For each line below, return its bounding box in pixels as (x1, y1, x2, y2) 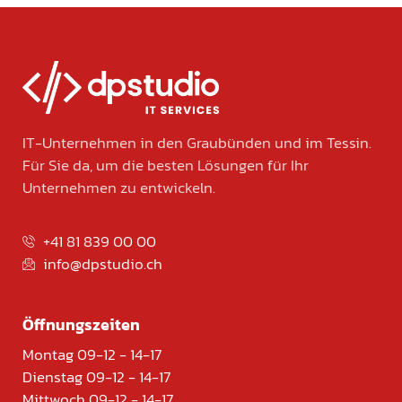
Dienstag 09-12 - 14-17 (22, 364, 170, 389)
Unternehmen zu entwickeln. (22, 176, 215, 200)
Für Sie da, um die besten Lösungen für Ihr (22, 153, 309, 178)
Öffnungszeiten (22, 311, 140, 336)
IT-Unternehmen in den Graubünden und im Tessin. (22, 131, 371, 155)
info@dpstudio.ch (42, 251, 162, 275)
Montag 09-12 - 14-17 (22, 342, 162, 366)
